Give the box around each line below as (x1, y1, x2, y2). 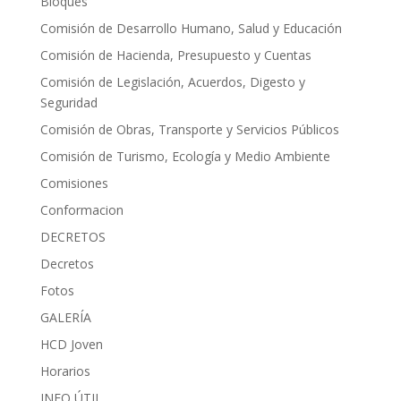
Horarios (39, 363, 90, 380)
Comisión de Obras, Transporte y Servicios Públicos (39, 121, 339, 138)
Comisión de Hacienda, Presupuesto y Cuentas (39, 47, 311, 64)
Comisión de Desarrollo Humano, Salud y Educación (39, 20, 342, 37)
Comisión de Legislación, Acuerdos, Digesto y (39, 73, 305, 90)
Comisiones (39, 175, 108, 192)
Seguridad (39, 94, 98, 111)
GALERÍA (39, 309, 91, 326)
